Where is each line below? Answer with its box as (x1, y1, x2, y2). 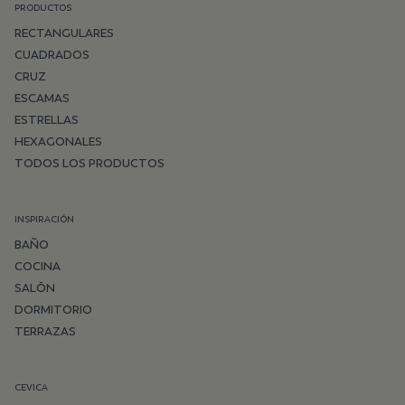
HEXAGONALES (14, 135, 102, 148)
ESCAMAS (14, 91, 70, 105)
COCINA (14, 259, 61, 273)
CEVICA (14, 382, 48, 393)
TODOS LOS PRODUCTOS (14, 156, 165, 170)
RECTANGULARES (14, 26, 114, 40)
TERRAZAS (14, 325, 76, 338)
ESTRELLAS (14, 113, 79, 127)
